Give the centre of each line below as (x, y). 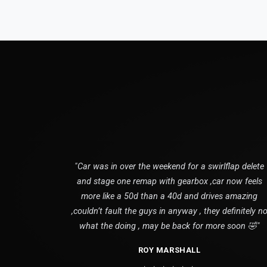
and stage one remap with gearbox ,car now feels (169, 181)
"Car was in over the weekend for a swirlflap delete (169, 166)
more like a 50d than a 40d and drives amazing (169, 196)
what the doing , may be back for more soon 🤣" (169, 226)
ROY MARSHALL (169, 250)
